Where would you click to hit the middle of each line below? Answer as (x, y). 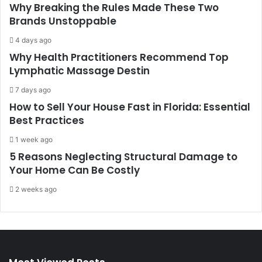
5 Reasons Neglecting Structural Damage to (123, 157)
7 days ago (33, 90)
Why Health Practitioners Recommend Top (119, 57)
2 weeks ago (36, 189)
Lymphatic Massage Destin (80, 71)
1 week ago (34, 139)
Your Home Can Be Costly (75, 170)
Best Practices (47, 120)
